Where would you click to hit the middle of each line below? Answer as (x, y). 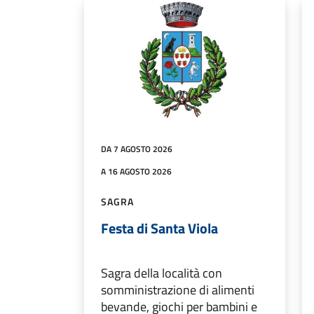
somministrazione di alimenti (178, 289)
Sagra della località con (162, 273)
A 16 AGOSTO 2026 (136, 171)
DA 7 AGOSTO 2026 (137, 149)
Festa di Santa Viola (159, 228)
